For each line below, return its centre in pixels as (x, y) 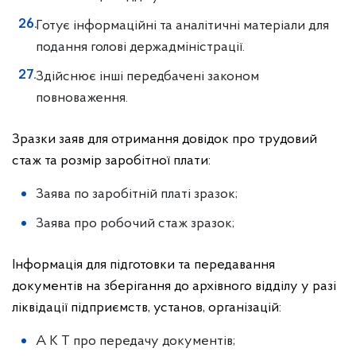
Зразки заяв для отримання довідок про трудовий (164, 139)
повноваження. (82, 98)
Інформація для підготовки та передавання (143, 265)
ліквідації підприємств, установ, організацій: (147, 308)
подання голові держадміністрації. (140, 47)
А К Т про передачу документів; (135, 341)
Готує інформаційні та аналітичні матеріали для (182, 26)
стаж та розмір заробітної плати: (111, 161)
